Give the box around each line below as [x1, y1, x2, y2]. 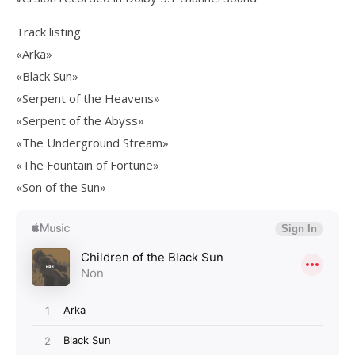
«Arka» [16, 46, 52, 62]
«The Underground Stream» [16, 135, 169, 151]
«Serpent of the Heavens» [16, 90, 160, 106]
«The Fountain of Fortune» [16, 157, 159, 173]
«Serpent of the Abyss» [16, 113, 144, 128]
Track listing [16, 24, 81, 40]
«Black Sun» [16, 68, 78, 84]
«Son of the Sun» [16, 179, 106, 195]
